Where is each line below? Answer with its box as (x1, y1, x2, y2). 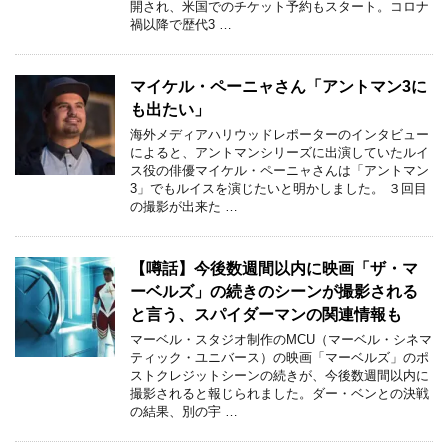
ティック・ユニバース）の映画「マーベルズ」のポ (130, 351, 429, 365)
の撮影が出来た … (130, 200, 238, 214)
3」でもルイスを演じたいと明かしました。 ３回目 (130, 182, 427, 196)
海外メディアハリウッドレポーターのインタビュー (130, 128, 429, 142)
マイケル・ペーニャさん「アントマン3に (130, 78, 427, 95)
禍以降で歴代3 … (130, 18, 232, 32)
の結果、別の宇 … (130, 405, 238, 419)
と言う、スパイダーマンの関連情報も (130, 306, 402, 323)
